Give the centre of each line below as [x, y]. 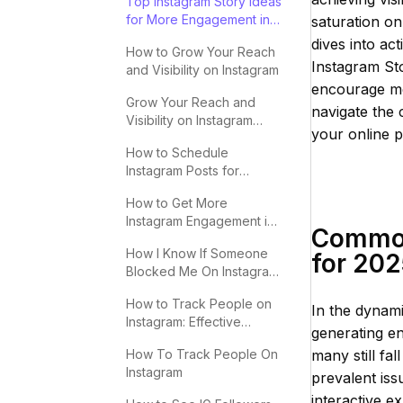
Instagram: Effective [184, 322]
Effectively [157, 138]
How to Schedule [177, 152]
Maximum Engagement [193, 188]
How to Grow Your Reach [201, 52]
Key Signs [155, 289]
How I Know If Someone [197, 253]
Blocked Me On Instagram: [204, 271]
